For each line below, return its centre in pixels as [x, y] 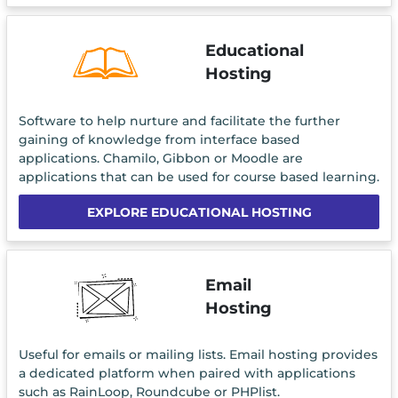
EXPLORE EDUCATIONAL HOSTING [199, 212]
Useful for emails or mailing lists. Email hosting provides [198, 355]
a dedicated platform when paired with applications [187, 374]
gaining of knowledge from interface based [159, 139]
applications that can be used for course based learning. [199, 176]
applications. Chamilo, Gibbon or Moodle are [160, 158]
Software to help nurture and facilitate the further [179, 120]
